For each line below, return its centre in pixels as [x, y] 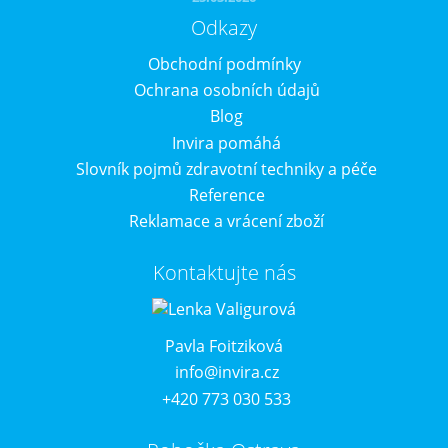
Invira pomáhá [226, 142]
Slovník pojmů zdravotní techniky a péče [226, 168]
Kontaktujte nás [224, 273]
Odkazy [224, 27]
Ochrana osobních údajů [226, 90]
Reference [226, 194]
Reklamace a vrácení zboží [226, 221]
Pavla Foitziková [224, 346]
